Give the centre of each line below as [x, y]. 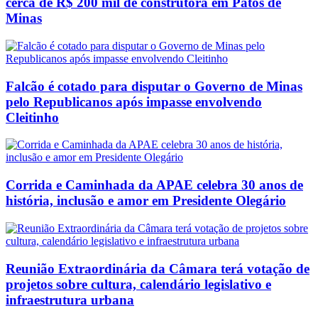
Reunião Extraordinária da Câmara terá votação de [158, 268]
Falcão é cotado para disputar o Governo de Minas [154, 86]
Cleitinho [32, 117]
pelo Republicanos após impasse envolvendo [134, 102]
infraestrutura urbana [70, 300]
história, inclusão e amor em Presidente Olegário [146, 201]
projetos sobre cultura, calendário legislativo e [138, 284]
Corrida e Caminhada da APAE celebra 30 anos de [154, 185]
